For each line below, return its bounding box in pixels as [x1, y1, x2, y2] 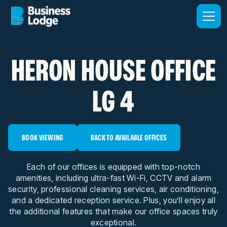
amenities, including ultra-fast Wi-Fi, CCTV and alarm [15, 173, 212, 183]
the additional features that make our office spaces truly [9, 206, 218, 216]
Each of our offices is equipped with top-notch [27, 162, 200, 172]
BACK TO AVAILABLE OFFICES [90, 133, 167, 142]
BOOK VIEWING [22, 133, 63, 142]
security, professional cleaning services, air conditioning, [8, 184, 219, 194]
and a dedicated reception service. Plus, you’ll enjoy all [11, 195, 216, 205]
